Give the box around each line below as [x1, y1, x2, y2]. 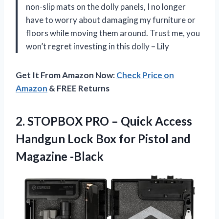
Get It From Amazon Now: [16, 69, 116, 80]
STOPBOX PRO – [27, 113, 118, 128]
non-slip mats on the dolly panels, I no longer [26, 1, 186, 12]
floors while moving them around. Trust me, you [26, 27, 200, 38]
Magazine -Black [16, 149, 104, 163]
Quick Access [118, 113, 192, 128]
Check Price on [116, 69, 174, 80]
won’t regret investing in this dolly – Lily [26, 41, 169, 51]
